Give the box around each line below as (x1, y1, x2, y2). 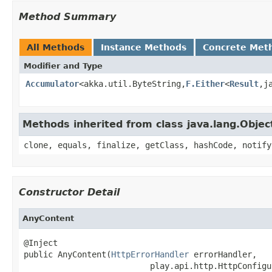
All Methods (27, 42, 84, 52)
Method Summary (19, 10, 116, 22)
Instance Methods (101, 42, 186, 52)
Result (229, 78, 259, 89)
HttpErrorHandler (111, 249, 189, 259)
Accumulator (25, 78, 79, 89)
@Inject (24, 237, 58, 248)
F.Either (186, 78, 225, 89)
